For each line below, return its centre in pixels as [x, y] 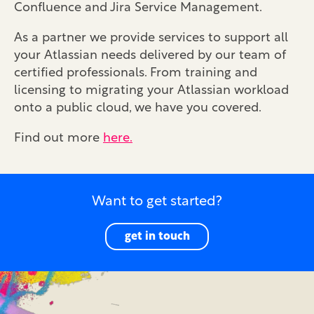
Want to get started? [157, 202]
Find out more [59, 138]
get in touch [157, 237]
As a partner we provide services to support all [151, 38]
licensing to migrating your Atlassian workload [151, 91]
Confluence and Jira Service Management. [138, 8]
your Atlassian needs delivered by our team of [150, 56]
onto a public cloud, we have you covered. [138, 108]
